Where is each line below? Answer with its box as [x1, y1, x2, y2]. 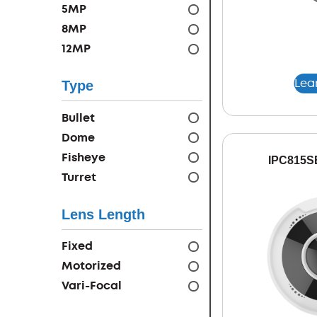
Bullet [62, 110, 95, 125]
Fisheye [62, 149, 105, 165]
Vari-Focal [62, 278, 122, 294]
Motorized [62, 258, 121, 274]
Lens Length [62, 206, 145, 222]
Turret [62, 169, 96, 185]
